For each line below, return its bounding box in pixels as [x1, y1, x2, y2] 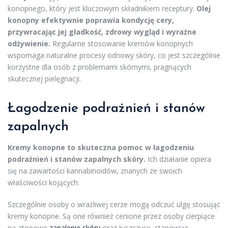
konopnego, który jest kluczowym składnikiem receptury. [8, 4, 196, 14]
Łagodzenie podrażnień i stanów [8, 102, 205, 116]
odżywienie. [8, 39, 50, 49]
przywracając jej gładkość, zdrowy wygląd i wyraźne [8, 27, 196, 37]
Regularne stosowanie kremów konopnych [50, 39, 193, 49]
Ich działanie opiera [146, 154, 211, 164]
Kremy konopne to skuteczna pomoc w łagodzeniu [8, 142, 194, 153]
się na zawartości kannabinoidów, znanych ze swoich [8, 166, 182, 176]
